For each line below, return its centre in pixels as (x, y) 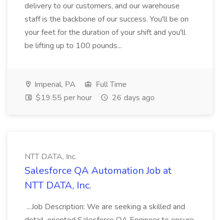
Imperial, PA (54, 84)
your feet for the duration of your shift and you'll (105, 32)
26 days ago (132, 98)
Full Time (110, 84)
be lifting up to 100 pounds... (74, 46)
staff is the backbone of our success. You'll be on (107, 19)
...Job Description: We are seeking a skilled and (105, 207)
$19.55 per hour (63, 98)
